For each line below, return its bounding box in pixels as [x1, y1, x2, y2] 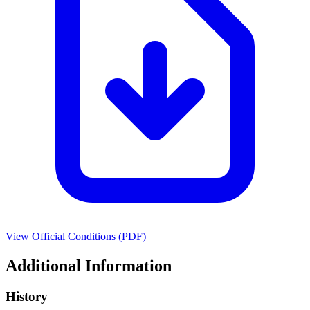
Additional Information [6, 256, 172, 275]
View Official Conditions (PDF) [6, 230, 146, 242]
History [6, 289, 48, 304]
